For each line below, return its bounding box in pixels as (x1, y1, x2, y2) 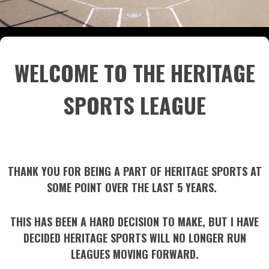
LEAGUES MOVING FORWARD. (70, 246, 199, 262)
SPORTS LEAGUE (63, 89, 206, 121)
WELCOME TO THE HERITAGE (14, 56, 255, 88)
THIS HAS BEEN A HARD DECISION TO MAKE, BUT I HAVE (10, 214, 259, 229)
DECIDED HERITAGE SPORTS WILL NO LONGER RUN (23, 230, 246, 246)
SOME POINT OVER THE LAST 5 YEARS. (46, 180, 223, 195)
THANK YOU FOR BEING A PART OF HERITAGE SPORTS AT (7, 163, 262, 179)
